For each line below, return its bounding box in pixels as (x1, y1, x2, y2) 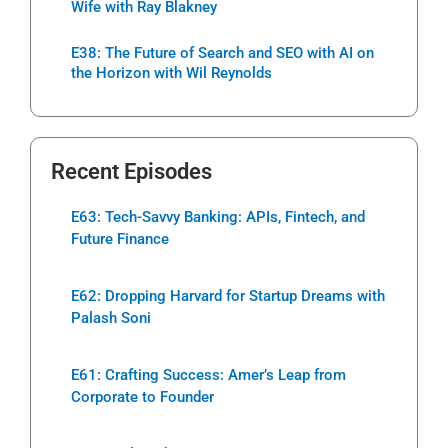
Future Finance (71, 229, 169, 248)
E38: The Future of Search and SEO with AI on (71, 43, 374, 62)
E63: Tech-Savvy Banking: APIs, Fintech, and (71, 207, 365, 226)
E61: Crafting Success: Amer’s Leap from (71, 365, 346, 384)
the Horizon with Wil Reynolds (71, 63, 272, 82)
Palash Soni (71, 308, 151, 327)
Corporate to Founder (71, 387, 214, 406)
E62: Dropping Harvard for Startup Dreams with (71, 286, 385, 305)
